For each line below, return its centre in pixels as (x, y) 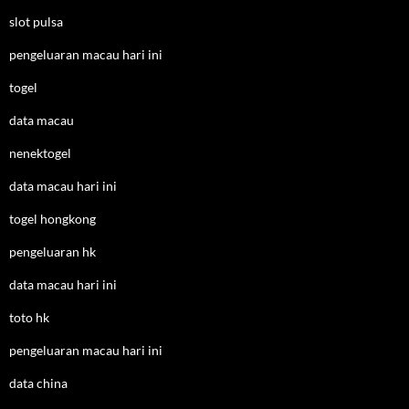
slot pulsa (36, 21)
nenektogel (40, 153)
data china (38, 383)
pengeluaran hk (52, 252)
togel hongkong (52, 219)
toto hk (29, 317)
